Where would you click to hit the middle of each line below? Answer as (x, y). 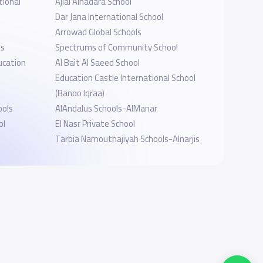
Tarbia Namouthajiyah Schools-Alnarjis (127, 139)
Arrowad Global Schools (98, 32)
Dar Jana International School (109, 16)
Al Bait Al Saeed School (97, 62)
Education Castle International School (125, 77)
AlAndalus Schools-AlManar (106, 108)
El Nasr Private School (95, 123)
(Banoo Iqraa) (80, 93)
